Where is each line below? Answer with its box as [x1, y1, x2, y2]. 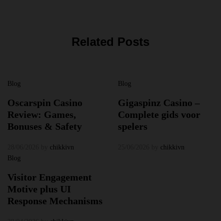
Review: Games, [7, 109, 76, 120]
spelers [118, 121, 147, 132]
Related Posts [72, 35, 149, 49]
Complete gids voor [118, 109, 200, 120]
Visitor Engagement [7, 172, 92, 183]
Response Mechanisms [7, 195, 103, 207]
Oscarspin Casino [7, 97, 82, 109]
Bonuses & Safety [7, 121, 82, 132]
